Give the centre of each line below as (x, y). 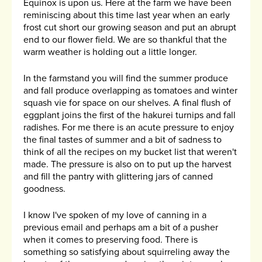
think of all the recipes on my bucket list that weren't (130, 152)
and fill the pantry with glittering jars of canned (118, 177)
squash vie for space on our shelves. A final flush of (127, 103)
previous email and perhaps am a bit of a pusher (121, 228)
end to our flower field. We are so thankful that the (125, 40)
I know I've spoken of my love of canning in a (115, 216)
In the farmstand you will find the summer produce (126, 79)
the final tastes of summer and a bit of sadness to (123, 140)
